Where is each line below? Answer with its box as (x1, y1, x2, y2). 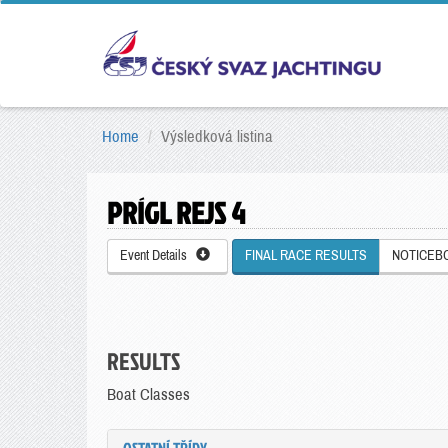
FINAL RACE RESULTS (245, 248, 367, 263)
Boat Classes (107, 386, 190, 403)
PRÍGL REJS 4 (107, 192, 245, 234)
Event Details (120, 248, 196, 263)
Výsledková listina (161, 128, 273, 145)
